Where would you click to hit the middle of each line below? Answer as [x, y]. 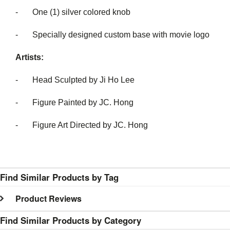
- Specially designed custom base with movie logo [112, 35]
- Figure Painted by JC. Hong [74, 102]
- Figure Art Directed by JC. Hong [82, 125]
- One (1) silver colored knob [73, 12]
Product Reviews [49, 198]
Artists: [30, 57]
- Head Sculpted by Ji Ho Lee [75, 80]
